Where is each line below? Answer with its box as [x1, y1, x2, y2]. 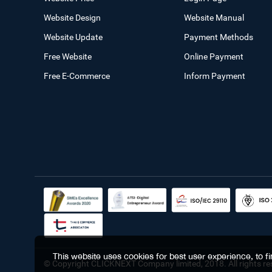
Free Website [44, 51, 92, 61]
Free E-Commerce [44, 70, 110, 81]
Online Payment [183, 51, 243, 61]
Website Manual [183, 12, 244, 22]
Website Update [44, 32, 103, 42]
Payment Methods [183, 32, 253, 42]
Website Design [44, 12, 101, 22]
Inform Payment [183, 70, 245, 81]
